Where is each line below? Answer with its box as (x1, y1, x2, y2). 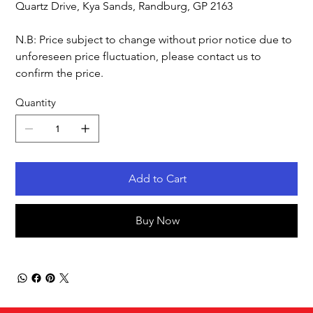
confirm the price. (15, 66, 104, 80)
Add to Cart (128, 172, 187, 186)
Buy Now (135, 214, 180, 228)
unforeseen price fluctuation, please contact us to (15, 50, 262, 64)
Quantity (15, 96, 57, 110)
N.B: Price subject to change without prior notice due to (15, 33, 293, 47)
